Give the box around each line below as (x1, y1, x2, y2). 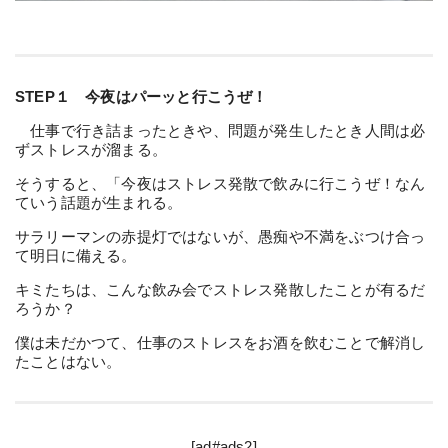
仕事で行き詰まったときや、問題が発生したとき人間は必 (15, 122, 426, 140)
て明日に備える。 (15, 247, 137, 265)
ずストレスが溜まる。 (15, 141, 167, 159)
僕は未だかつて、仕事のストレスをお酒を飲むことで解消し (15, 334, 426, 352)
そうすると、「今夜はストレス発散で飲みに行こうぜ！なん (15, 175, 426, 193)
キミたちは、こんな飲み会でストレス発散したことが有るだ (15, 281, 426, 299)
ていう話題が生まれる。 (15, 194, 183, 212)
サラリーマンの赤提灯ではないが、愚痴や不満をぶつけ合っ (15, 228, 426, 246)
